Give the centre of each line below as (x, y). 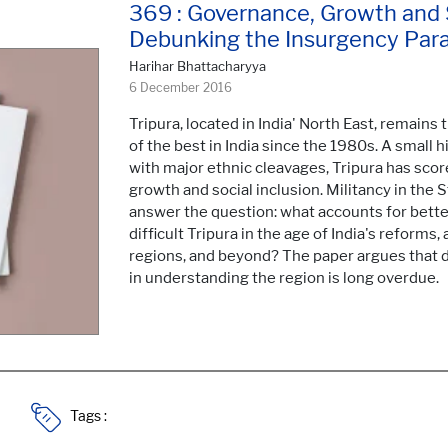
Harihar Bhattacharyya (197, 66)
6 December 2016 (180, 87)
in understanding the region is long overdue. (284, 278)
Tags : (90, 416)
